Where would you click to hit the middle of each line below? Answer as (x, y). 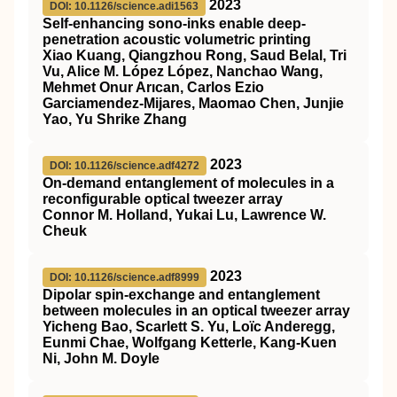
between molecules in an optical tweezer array (196, 311)
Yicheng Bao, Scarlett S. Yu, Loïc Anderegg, (189, 327)
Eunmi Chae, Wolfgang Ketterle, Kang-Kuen (190, 343)
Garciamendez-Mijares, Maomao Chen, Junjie (193, 103)
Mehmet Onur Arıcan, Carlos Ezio (153, 87)
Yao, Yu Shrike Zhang (115, 119)
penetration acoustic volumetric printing (177, 39)
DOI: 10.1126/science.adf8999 (125, 277)
